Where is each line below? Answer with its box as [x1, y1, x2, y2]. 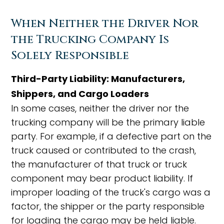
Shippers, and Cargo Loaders [11, 87, 149, 100]
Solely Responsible [11, 48, 129, 63]
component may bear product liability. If [11, 172, 193, 184]
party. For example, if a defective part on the [11, 130, 212, 142]
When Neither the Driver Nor [11, 16, 199, 31]
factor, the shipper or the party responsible [11, 200, 205, 212]
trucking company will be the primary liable [11, 116, 205, 128]
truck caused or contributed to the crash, [11, 144, 196, 156]
